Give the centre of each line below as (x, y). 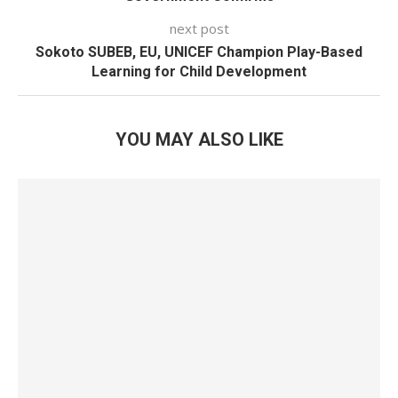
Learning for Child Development (199, 72)
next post (199, 28)
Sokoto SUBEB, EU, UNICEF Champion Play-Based (199, 52)
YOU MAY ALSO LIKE (199, 139)
